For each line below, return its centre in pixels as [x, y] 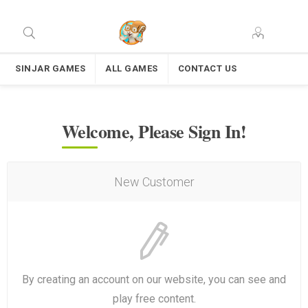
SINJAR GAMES [50, 68]
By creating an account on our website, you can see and [154, 279]
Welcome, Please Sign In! [154, 131]
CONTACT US [207, 68]
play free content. [154, 299]
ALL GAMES [132, 68]
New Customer [154, 182]
